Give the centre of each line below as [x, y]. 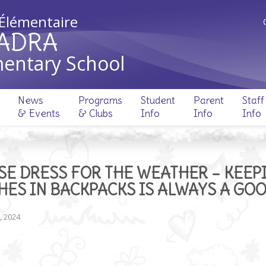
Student [158, 100]
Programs [100, 100]
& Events [39, 113]
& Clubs [95, 113]
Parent [208, 100]
